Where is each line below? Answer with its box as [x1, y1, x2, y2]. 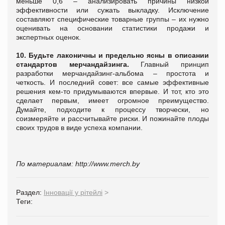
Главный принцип [129, 60, 209, 68]
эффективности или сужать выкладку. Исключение [16, 6, 209, 14]
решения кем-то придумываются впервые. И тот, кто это [16, 87, 209, 95]
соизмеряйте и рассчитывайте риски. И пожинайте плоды [16, 114, 209, 123]
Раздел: [16, 188, 44, 196]
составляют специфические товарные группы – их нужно [16, 15, 209, 23]
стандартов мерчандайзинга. [16, 60, 129, 68]
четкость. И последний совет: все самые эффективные [16, 78, 209, 86]
